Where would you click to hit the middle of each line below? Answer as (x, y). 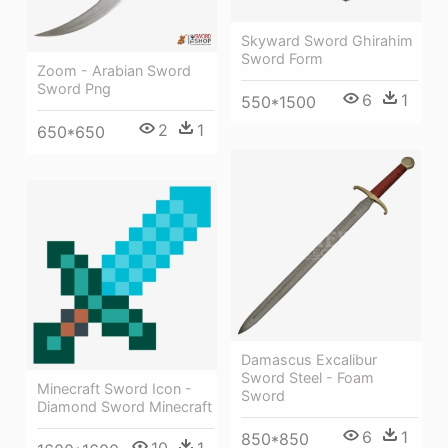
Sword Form (282, 59)
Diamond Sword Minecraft (124, 407)
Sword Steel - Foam (307, 378)
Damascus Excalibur (309, 360)
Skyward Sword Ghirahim (327, 41)
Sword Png (74, 89)
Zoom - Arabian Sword (114, 71)
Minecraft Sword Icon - (114, 389)
